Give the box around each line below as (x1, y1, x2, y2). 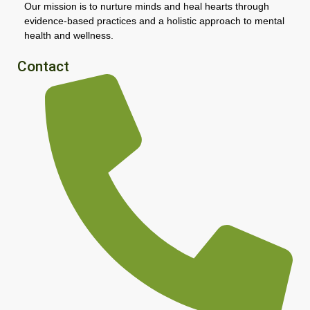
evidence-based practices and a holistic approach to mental (24, 15, 284, 26)
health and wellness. (24, 29, 113, 41)
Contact (17, 58, 69, 75)
